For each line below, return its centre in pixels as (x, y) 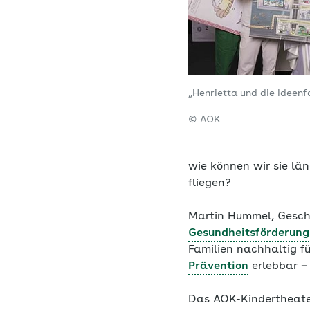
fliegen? (211, 183)
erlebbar (275, 266)
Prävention (218, 266)
